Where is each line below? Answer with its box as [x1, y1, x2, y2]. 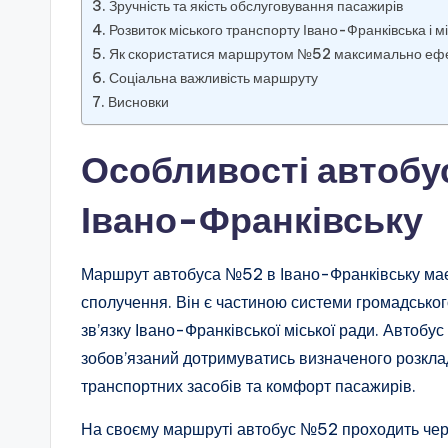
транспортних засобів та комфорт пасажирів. [81, 375, 416, 396]
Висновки [107, 92, 169, 111]
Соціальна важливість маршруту [108, 68, 318, 87]
